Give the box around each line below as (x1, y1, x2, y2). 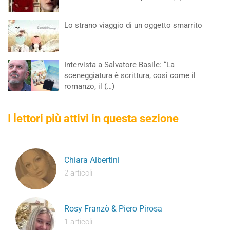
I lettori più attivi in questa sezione (8, 112, 179, 125)
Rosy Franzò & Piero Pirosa (64, 204, 162, 214)
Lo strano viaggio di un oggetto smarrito (64, 21, 202, 30)
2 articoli (64, 168, 92, 178)
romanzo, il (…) (64, 82, 114, 91)
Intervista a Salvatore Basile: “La (64, 60, 175, 69)
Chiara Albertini (64, 155, 120, 165)
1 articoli (64, 217, 92, 226)
